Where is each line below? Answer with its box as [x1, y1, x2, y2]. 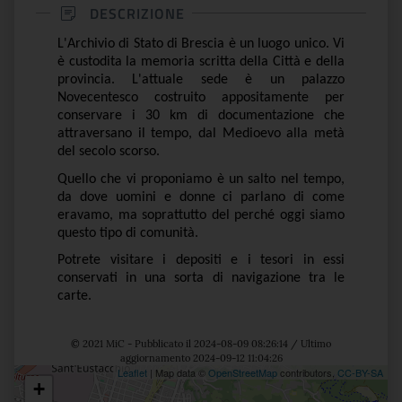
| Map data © [147, 364, 208, 380]
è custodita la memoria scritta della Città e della [57, 55, 345, 69]
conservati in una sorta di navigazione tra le [57, 271, 345, 286]
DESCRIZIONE [90, 2, 185, 24]
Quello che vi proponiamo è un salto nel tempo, [57, 171, 345, 187]
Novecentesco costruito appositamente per [57, 91, 345, 105]
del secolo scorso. [57, 144, 160, 159]
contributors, [277, 364, 337, 380]
